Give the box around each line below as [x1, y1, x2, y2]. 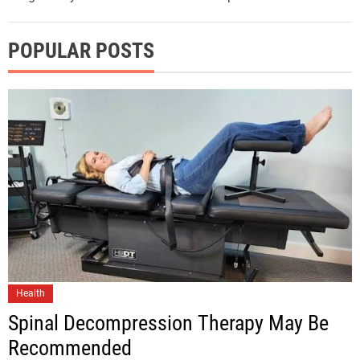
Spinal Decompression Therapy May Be [8, 310, 329, 335]
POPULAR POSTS [8, 38, 154, 63]
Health [16, 287, 45, 299]
